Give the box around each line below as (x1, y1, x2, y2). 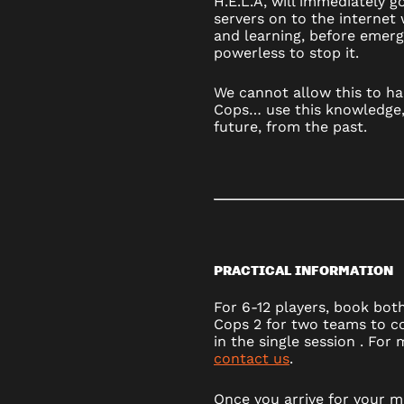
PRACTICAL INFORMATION (214, 260, 393, 279)
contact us (214, 350, 289, 368)
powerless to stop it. (214, 43, 359, 61)
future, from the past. (214, 118, 367, 136)
